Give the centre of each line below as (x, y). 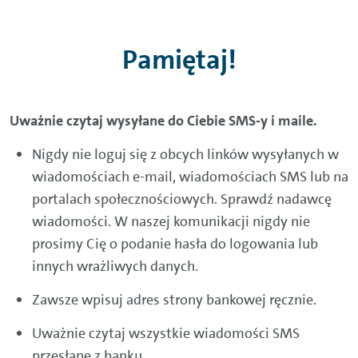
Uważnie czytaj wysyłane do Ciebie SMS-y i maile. (163, 121)
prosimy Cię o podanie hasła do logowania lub (175, 244)
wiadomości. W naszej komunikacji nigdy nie (171, 222)
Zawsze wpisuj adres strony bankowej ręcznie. (174, 300)
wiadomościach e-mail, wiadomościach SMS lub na (190, 177)
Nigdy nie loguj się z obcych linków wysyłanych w (185, 155)
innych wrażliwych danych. (115, 267)
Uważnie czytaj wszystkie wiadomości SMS (166, 334)
